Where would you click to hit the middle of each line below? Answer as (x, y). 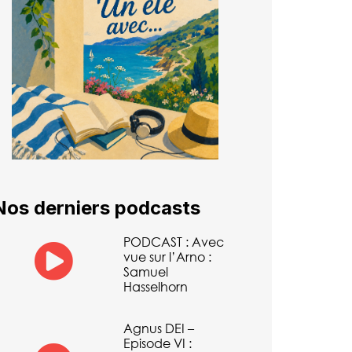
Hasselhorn (155, 286)
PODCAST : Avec (173, 241)
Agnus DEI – (158, 328)
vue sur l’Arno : (167, 256)
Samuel (145, 271)
